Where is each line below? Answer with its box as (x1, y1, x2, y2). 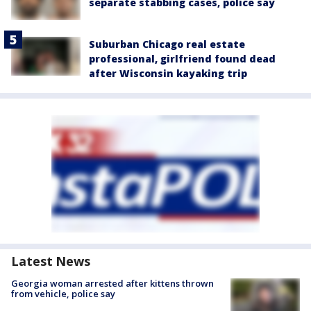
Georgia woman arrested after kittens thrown (11, 276, 214, 289)
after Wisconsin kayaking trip (89, 66, 247, 80)
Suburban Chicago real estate (89, 37, 245, 51)
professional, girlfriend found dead (89, 51, 276, 65)
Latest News (11, 252, 90, 269)
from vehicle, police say (11, 287, 115, 300)
